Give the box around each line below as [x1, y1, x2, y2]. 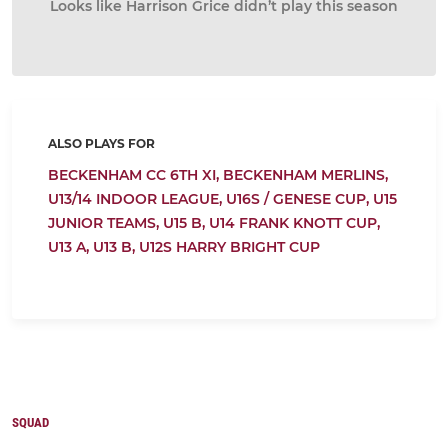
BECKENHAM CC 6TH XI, [48, 166, 223, 184]
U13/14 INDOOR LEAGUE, [48, 190, 226, 208]
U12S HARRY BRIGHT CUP [139, 238, 320, 256]
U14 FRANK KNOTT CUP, [209, 214, 380, 232]
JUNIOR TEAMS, [48, 214, 163, 232]
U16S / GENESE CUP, [226, 190, 373, 208]
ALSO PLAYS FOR [48, 136, 155, 151]
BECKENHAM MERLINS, [223, 166, 388, 184]
